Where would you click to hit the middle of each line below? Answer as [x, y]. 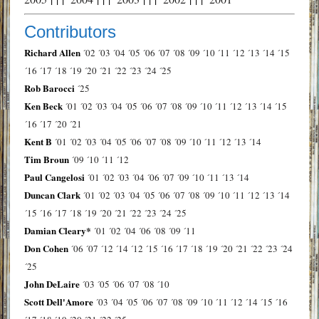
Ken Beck [43, 105]
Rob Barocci [49, 88]
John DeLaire [52, 283]
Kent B [38, 141]
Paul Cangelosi [54, 177]
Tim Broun [46, 159]
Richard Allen [52, 52]
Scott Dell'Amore [58, 301]
